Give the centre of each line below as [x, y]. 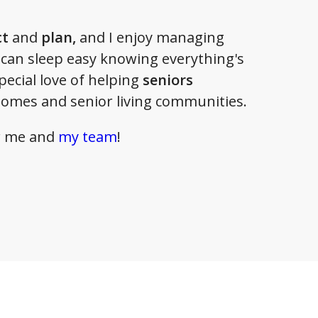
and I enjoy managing [152, 37]
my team [88, 137]
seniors [168, 80]
